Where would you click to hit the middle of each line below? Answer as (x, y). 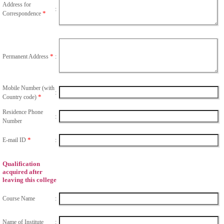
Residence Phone (23, 112)
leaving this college (29, 180)
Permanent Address (26, 57)
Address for (17, 5)
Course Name (19, 199)
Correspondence (22, 14)
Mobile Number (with (28, 88)
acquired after (22, 172)
